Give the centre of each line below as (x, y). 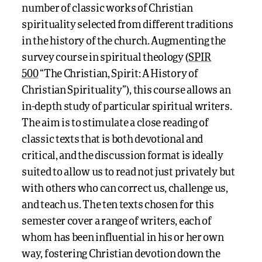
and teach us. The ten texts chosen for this (118, 205)
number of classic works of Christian (107, 9)
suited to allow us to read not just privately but (128, 173)
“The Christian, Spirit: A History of (118, 74)
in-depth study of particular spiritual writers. (127, 107)
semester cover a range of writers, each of (117, 222)
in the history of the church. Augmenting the (124, 42)
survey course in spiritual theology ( (105, 58)
